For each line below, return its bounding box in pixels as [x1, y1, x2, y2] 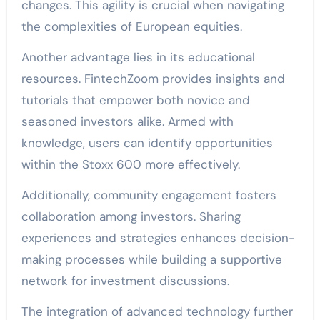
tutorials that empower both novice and [21, 92, 250, 109]
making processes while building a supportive [21, 251, 282, 268]
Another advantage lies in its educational [21, 49, 255, 66]
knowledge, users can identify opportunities [21, 135, 273, 151]
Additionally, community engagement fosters [21, 187, 276, 204]
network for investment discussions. [21, 273, 229, 289]
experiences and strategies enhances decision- [21, 230, 295, 246]
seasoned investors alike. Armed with [21, 114, 234, 130]
